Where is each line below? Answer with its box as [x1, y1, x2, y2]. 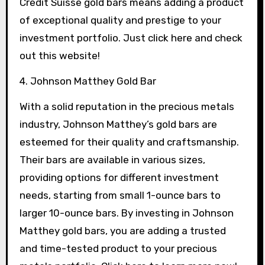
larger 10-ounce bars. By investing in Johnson [19, 207, 234, 219]
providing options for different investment [19, 172, 219, 183]
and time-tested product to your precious [19, 243, 217, 254]
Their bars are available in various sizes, [19, 154, 205, 166]
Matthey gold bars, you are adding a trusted [19, 225, 226, 237]
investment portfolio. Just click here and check [19, 32, 243, 44]
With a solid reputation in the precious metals [19, 101, 234, 112]
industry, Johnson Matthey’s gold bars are [19, 118, 217, 130]
